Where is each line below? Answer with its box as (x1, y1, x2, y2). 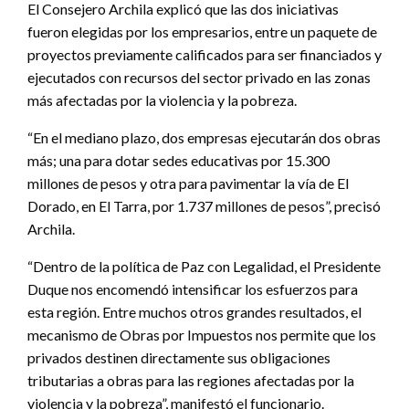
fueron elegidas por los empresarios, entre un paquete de (27, 23, 377, 41)
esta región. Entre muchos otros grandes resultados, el (27, 303, 362, 321)
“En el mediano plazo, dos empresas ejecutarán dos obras (27, 129, 381, 147)
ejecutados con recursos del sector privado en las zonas (27, 68, 371, 87)
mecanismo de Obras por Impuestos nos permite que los (27, 326, 376, 344)
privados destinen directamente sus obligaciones (27, 349, 330, 367)
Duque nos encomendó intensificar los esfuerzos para (27, 280, 358, 299)
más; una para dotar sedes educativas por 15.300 (27, 152, 330, 170)
